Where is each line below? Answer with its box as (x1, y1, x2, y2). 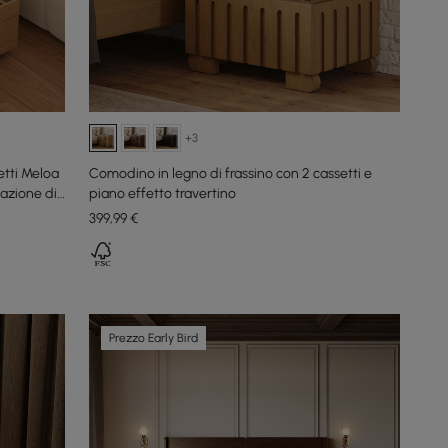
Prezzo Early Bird (109, 331, 199, 346)
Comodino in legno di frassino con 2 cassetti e (89, 165, 373, 183)
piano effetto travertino (89, 185, 237, 203)
